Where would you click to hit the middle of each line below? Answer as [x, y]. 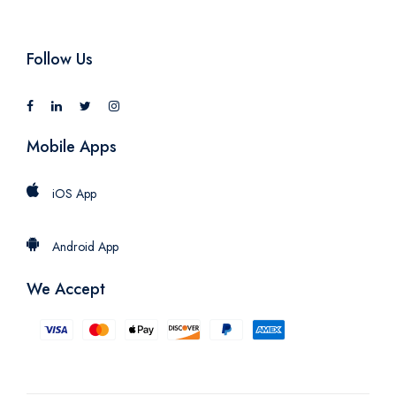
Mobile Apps [72, 147]
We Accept [66, 289]
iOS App [74, 194]
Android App [85, 247]
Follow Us [60, 60]
